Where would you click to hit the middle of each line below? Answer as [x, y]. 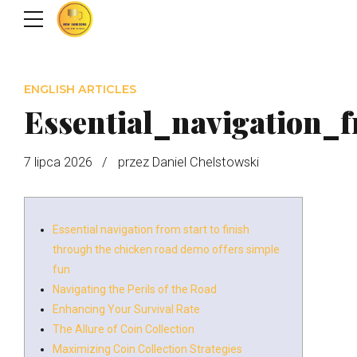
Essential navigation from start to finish [151, 229]
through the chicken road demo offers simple [166, 249]
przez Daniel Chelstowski [188, 162]
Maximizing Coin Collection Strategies [147, 349]
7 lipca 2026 [58, 162]
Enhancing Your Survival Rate [126, 309]
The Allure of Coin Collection [124, 329]
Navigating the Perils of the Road [135, 289]
